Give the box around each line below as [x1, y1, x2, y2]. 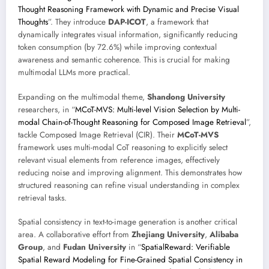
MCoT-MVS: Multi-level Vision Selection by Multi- [75, 103, 240, 115]
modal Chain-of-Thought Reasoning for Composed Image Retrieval [18, 116, 246, 128]
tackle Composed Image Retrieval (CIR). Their [18, 128, 177, 141]
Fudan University [63, 241, 126, 253]
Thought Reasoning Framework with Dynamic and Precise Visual [18, 4, 239, 16]
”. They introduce [48, 16, 108, 28]
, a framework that [146, 16, 208, 28]
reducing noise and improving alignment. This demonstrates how [18, 166, 242, 178]
